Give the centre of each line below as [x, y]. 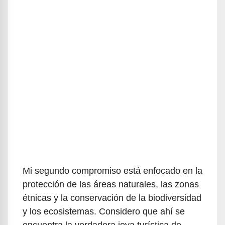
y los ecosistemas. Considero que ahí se [104, 212]
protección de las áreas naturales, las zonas [111, 185]
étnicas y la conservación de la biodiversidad [112, 198]
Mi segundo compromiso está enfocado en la [113, 171]
